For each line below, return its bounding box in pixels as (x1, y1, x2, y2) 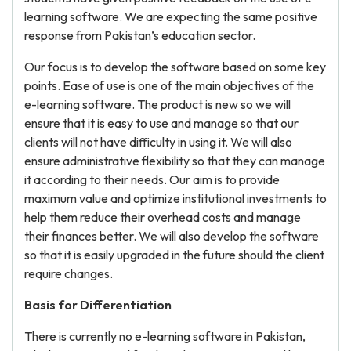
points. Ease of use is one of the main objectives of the (24, 78, 314, 93)
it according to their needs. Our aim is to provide (24, 172, 280, 187)
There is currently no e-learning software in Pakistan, (24, 328, 306, 344)
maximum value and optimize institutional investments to (24, 190, 327, 206)
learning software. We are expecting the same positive (24, 9, 317, 24)
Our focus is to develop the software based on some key (24, 59, 326, 74)
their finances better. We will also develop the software (24, 228, 319, 244)
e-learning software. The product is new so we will (24, 96, 291, 112)
